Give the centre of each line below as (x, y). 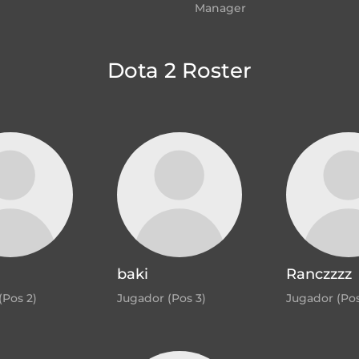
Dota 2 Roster (179, 71)
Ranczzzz (319, 274)
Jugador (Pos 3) (161, 298)
